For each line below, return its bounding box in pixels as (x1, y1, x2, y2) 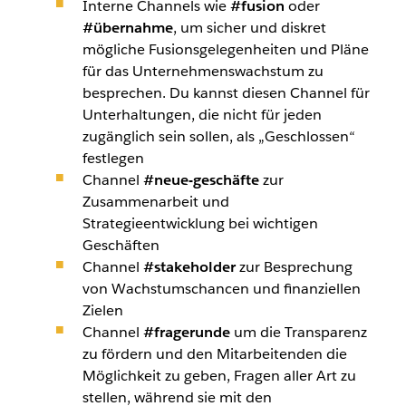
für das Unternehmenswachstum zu (82, 61, 324, 81)
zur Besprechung (235, 256, 353, 276)
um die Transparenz (229, 322, 367, 342)
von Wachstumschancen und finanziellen (82, 278, 361, 298)
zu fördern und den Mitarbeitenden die (82, 343, 347, 363)
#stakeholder (142, 256, 236, 276)
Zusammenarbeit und (82, 191, 229, 211)
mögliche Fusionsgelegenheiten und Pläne (82, 39, 369, 59)
